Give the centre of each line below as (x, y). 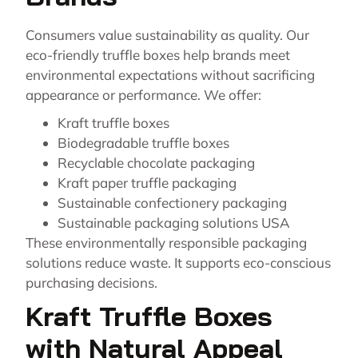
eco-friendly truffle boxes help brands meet (158, 55)
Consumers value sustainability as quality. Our (167, 35)
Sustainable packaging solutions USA (174, 223)
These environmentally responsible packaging (166, 243)
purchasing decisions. (93, 283)
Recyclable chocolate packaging (156, 163)
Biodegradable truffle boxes (143, 143)
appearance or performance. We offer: (143, 95)
